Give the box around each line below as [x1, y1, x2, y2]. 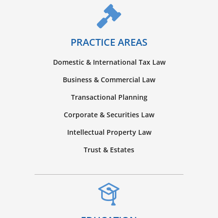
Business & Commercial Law [63, 74, 155, 84]
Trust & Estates [84, 145, 134, 154]
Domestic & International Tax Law [53, 57, 165, 67]
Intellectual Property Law [67, 127, 151, 137]
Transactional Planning [71, 92, 147, 102]
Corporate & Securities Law [64, 109, 154, 119]
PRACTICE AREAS [71, 35, 147, 49]
